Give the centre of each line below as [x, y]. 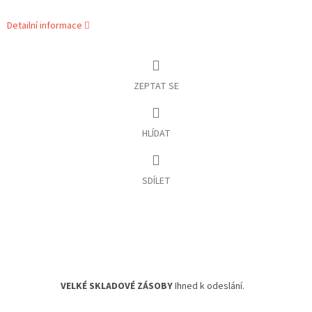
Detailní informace [45, 26]
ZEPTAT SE [156, 87]
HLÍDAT [156, 133]
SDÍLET [156, 181]
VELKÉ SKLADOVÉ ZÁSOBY [117, 286]
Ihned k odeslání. [209, 286]
